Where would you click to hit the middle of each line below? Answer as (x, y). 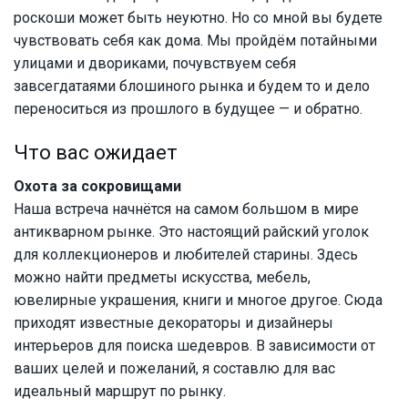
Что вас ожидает (96, 153)
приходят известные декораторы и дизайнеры (173, 323)
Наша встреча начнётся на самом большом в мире (186, 209)
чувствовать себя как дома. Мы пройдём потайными (195, 41)
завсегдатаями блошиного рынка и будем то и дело (192, 87)
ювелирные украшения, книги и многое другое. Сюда (198, 301)
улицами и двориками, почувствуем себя (155, 64)
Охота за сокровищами (97, 187)
